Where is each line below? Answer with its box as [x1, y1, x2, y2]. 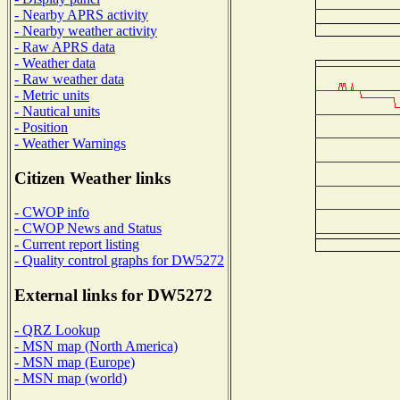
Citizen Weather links [14, 168, 171, 187]
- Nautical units [14, 103, 100, 119]
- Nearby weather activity [14, 22, 157, 38]
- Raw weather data [14, 71, 124, 87]
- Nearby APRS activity [14, 6, 148, 22]
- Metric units [14, 87, 89, 103]
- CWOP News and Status [14, 221, 162, 237]
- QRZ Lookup [14, 321, 100, 337]
